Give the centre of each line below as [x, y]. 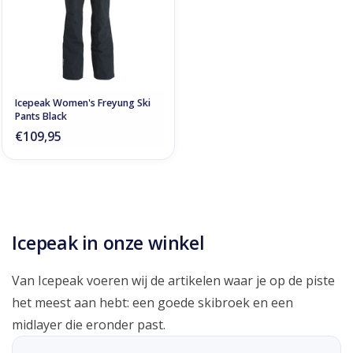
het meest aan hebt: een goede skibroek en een [152, 302]
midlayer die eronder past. [89, 324]
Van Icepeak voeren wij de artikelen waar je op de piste [173, 280]
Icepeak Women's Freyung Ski [83, 102]
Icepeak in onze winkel [108, 242]
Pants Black [41, 116]
